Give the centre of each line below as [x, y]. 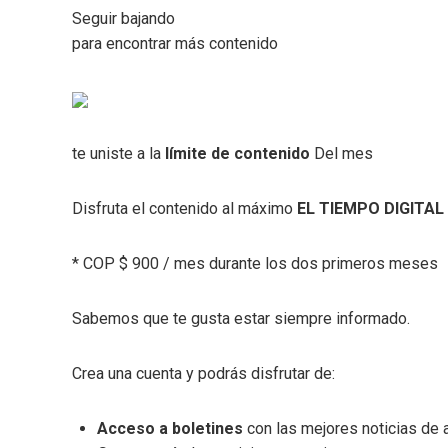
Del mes [341, 153]
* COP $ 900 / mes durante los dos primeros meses [255, 263]
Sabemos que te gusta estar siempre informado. [241, 318]
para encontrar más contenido [175, 43]
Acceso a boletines [170, 428]
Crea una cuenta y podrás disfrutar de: [203, 373]
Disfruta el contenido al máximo [184, 208]
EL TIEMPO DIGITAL [370, 208]
